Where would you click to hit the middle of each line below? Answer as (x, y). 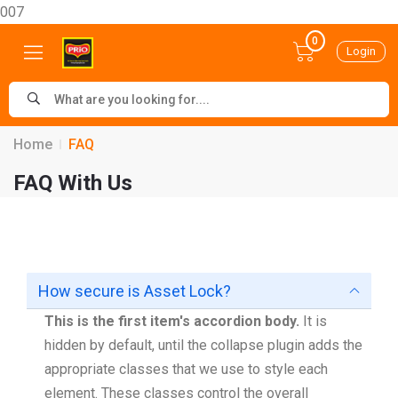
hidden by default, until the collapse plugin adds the (203, 345)
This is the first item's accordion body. (172, 321)
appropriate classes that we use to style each (186, 369)
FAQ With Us (73, 183)
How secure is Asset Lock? (134, 291)
